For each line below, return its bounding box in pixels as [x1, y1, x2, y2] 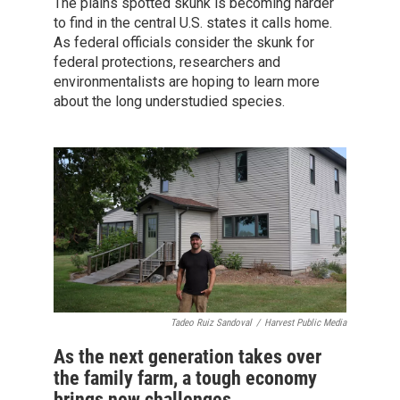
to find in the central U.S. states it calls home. [54, 14, 332, 32]
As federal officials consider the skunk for [54, 34, 314, 52]
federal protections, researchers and [54, 54, 280, 71]
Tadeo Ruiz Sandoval [171, 316, 252, 329]
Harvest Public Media [264, 316, 346, 329]
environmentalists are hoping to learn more [54, 73, 320, 91]
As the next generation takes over [54, 345, 321, 368]
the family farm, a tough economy [54, 366, 317, 389]
